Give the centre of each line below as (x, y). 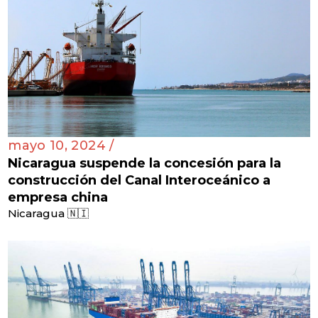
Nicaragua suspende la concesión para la (145, 164)
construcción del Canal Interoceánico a (139, 181)
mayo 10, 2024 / (61, 146)
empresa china (58, 198)
